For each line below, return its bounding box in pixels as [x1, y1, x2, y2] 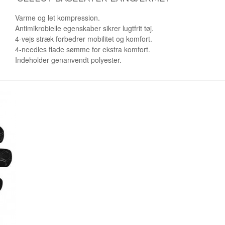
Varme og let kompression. [15, 13, 100, 23]
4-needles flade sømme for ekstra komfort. [15, 44, 150, 54]
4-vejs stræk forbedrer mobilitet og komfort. [15, 34, 152, 44]
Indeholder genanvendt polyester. [15, 55, 122, 65]
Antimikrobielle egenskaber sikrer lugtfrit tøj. [15, 23, 154, 33]
